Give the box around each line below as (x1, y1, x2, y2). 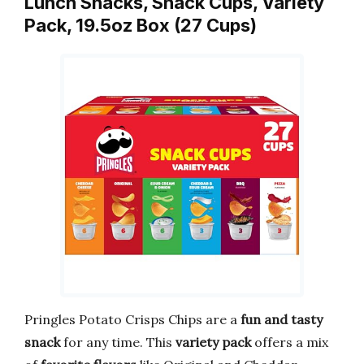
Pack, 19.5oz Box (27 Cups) (24, 14, 257, 36)
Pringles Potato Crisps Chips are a (24, 311, 240, 328)
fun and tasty (240, 311, 323, 328)
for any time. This (60, 334, 175, 351)
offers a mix (251, 334, 328, 351)
